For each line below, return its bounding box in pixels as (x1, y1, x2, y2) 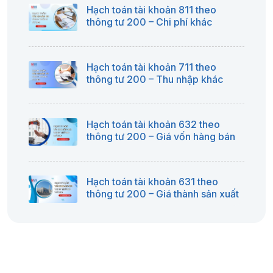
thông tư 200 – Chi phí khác (87, 16, 212, 29)
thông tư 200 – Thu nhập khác (87, 73, 223, 86)
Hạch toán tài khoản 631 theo (87, 175, 218, 188)
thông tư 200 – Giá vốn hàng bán (87, 130, 238, 143)
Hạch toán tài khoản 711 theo (87, 61, 216, 74)
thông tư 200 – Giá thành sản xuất (87, 188, 239, 200)
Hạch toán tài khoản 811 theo (87, 4, 216, 16)
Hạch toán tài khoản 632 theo (87, 118, 220, 131)
